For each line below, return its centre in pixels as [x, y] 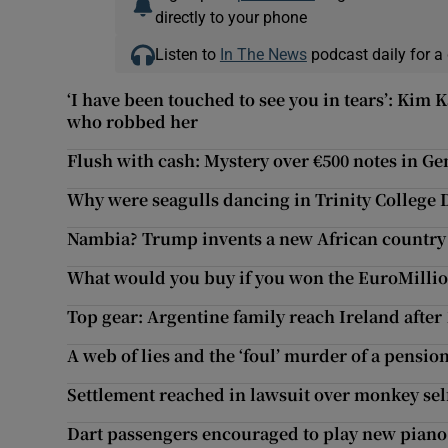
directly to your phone [230, 17]
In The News [263, 54]
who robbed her [133, 122]
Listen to [187, 54]
